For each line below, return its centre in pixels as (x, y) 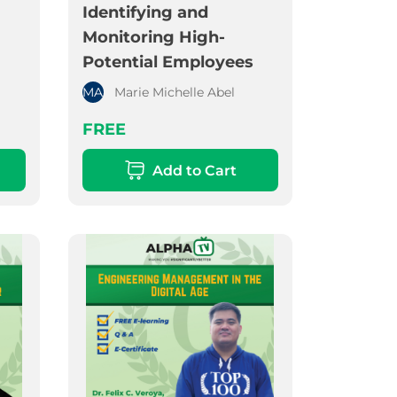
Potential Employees (167, 62)
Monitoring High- (153, 38)
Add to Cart (194, 170)
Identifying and (145, 13)
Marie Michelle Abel (174, 93)
